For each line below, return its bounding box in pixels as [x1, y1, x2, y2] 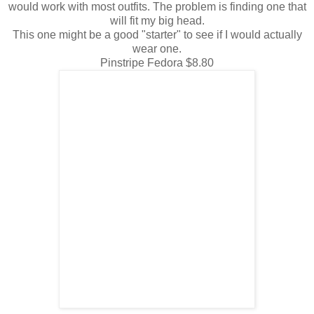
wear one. [132, 43, 182, 55]
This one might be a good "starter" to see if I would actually [12, 29, 302, 41]
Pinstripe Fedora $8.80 [100, 57, 214, 69]
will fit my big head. [109, 15, 205, 27]
